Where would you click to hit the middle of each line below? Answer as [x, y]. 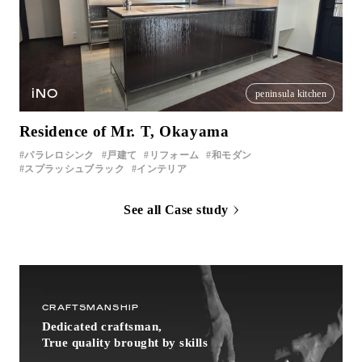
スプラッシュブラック [74, 168]
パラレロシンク [59, 155]
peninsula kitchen [291, 93]
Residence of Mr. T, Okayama [124, 131]
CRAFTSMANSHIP [90, 307]
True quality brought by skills [125, 342]
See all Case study [176, 209]
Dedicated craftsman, [102, 326]
